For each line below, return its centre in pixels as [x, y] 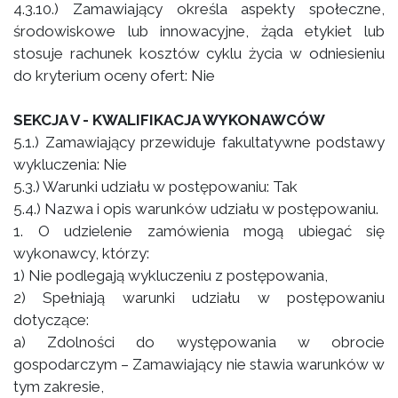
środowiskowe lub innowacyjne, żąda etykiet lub [199, 31]
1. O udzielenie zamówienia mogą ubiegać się [199, 231]
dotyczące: [51, 320]
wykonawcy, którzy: [81, 253]
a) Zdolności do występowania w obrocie [199, 342]
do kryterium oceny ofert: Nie [114, 76]
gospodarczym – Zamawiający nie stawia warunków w [199, 364]
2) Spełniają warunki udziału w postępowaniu [199, 298]
